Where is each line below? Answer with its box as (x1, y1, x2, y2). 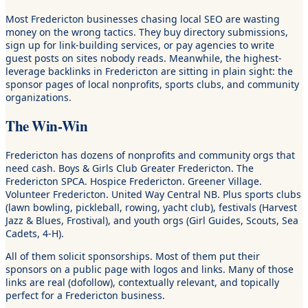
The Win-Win (5, 115, 88, 137)
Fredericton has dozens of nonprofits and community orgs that (5, 148, 295, 162)
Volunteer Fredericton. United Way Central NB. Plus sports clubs (5, 187, 301, 201)
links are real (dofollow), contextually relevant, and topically (5, 275, 279, 289)
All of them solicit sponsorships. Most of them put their (5, 249, 260, 263)
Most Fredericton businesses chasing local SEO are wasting (5, 12, 280, 25)
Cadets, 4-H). (5, 226, 64, 240)
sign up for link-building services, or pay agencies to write (5, 38, 274, 52)
